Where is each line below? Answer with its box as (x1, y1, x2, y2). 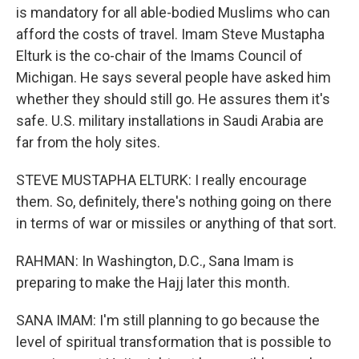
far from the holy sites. (16, 134, 160, 151)
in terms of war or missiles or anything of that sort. (16, 215, 337, 232)
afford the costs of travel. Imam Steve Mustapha (16, 26, 325, 42)
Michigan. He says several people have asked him (16, 69, 331, 86)
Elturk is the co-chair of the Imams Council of (16, 47, 303, 64)
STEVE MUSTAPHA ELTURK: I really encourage (16, 171, 307, 188)
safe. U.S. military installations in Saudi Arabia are (16, 112, 324, 129)
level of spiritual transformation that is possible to (16, 333, 331, 350)
